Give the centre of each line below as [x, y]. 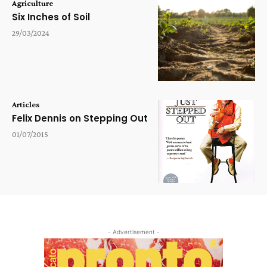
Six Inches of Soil [51, 17]
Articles [26, 105]
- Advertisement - [133, 232]
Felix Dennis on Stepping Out [80, 119]
